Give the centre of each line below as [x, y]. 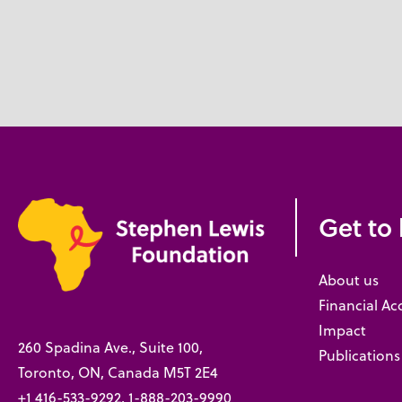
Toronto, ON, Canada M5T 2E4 [118, 373]
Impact [342, 331]
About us [349, 280]
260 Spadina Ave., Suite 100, [110, 348]
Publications [359, 356]
